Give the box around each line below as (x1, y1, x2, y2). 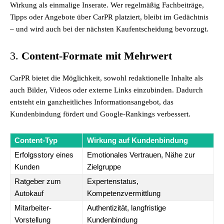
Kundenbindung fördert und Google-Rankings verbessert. (10, 110, 190, 118)
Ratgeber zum (14, 177, 61, 185)
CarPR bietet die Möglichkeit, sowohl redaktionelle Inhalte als (10, 74, 203, 82)
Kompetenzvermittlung (87, 189, 160, 197)
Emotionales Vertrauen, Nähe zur (87, 150, 195, 159)
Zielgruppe (87, 162, 121, 171)
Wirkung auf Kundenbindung (87, 136, 188, 144)
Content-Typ (14, 136, 57, 144)
